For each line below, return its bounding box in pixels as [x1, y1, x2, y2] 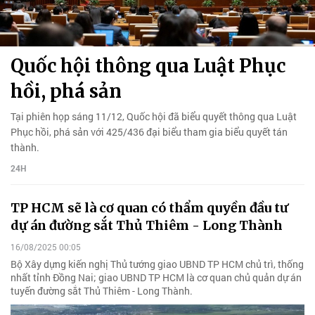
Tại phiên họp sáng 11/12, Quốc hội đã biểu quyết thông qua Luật [11, 109, 297, 123]
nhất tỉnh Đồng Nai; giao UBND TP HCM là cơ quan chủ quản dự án [11, 271, 302, 285]
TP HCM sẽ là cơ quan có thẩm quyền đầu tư [11, 199, 288, 216]
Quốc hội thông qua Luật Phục [11, 53, 285, 77]
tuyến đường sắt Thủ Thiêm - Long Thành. [11, 284, 193, 298]
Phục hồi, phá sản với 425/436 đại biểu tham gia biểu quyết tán [11, 124, 288, 139]
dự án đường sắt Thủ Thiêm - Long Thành [11, 217, 283, 233]
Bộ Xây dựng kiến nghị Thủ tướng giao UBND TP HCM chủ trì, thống [11, 257, 304, 271]
